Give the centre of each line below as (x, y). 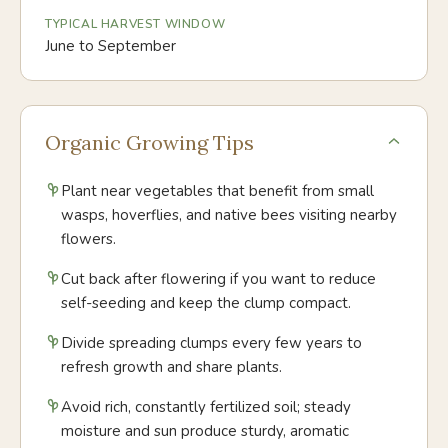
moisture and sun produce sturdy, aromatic (205, 431)
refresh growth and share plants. (171, 367)
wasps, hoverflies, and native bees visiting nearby (229, 215)
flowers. (88, 239)
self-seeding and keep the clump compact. (206, 303)
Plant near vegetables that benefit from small (217, 191)
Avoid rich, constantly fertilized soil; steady (206, 407)
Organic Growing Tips (149, 142)
